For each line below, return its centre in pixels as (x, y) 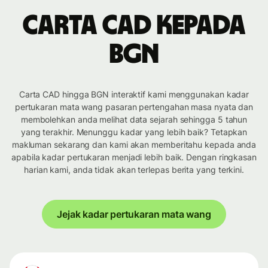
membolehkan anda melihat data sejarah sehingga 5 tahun (134, 120)
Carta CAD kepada (134, 26)
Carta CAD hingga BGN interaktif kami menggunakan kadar (134, 95)
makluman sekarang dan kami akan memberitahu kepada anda (134, 145)
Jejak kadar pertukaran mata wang (134, 214)
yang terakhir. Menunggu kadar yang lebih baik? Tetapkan (134, 132)
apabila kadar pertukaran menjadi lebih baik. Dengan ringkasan (134, 157)
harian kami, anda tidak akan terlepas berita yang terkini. (134, 170)
